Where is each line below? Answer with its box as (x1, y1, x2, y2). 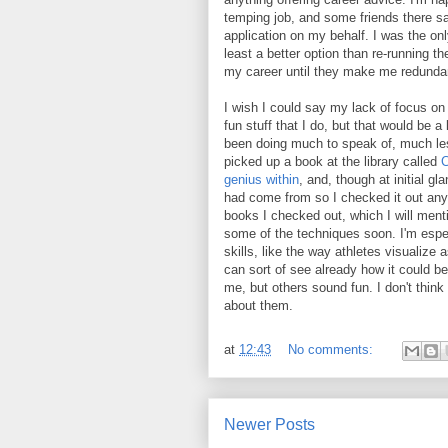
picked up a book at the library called (224, 154, 441, 169)
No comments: (288, 342, 377, 358)
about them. (224, 298, 293, 313)
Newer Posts (224, 416, 315, 433)
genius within (224, 172, 299, 187)
